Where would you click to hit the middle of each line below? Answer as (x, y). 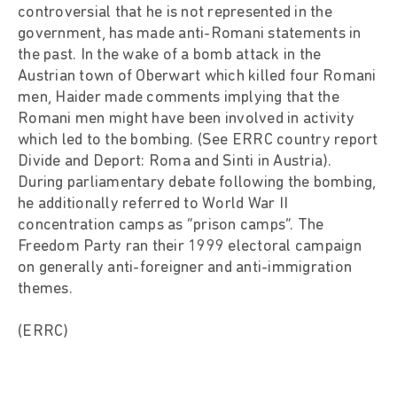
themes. (45, 289)
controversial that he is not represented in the (175, 12)
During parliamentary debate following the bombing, (197, 183)
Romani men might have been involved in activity (186, 119)
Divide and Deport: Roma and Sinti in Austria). (175, 161)
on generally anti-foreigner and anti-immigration (185, 268)
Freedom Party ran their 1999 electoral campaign (190, 246)
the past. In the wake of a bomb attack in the (170, 55)
